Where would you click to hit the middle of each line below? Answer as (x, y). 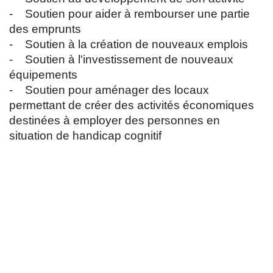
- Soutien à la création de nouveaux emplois (129, 44)
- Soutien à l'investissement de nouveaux (121, 60)
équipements (43, 75)
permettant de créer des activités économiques (132, 105)
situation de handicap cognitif (85, 136)
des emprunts (45, 29)
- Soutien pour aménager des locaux (109, 90)
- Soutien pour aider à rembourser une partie (129, 14)
